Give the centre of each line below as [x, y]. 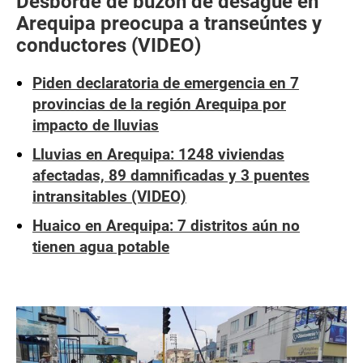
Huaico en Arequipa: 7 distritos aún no [166, 226]
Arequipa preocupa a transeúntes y [169, 23]
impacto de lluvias [96, 125]
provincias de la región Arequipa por [159, 104]
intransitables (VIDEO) [109, 196]
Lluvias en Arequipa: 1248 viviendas [158, 154]
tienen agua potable [101, 247]
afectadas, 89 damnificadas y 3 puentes [171, 175]
